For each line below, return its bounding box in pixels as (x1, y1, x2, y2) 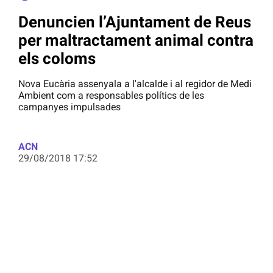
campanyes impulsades (18, 101, 121, 113)
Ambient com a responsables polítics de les (18, 90, 204, 102)
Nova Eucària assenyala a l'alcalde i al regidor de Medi (18, 78, 252, 90)
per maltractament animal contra (18, 30, 253, 49)
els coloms (18, 49, 96, 68)
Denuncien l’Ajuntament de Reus (18, 12, 251, 31)
